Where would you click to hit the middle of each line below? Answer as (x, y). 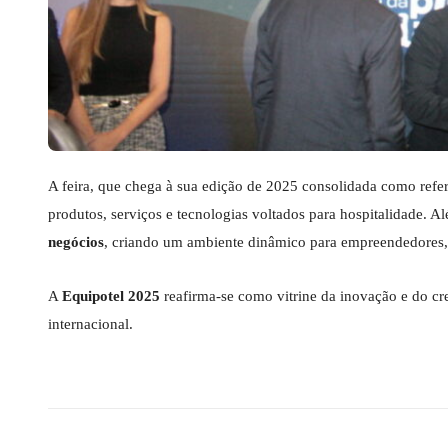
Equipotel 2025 (111, 295)
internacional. (90, 323)
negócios (76, 241)
